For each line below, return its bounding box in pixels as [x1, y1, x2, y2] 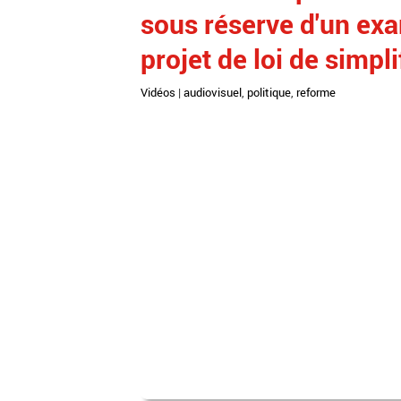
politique [247, 84, 291, 100]
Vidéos [141, 84, 175, 100]
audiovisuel [183, 84, 242, 100]
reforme [296, 84, 336, 100]
